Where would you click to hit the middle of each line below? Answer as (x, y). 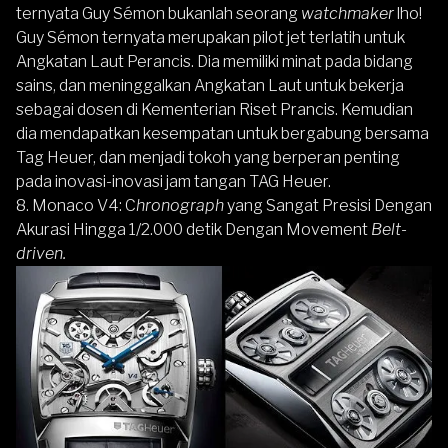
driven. (41, 254)
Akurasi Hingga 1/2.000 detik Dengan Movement (193, 230)
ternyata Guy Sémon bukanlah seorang (158, 14)
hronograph (181, 206)
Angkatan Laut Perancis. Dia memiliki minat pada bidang (214, 62)
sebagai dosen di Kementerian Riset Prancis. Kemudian (214, 110)
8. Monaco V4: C (76, 206)
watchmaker (347, 14)
